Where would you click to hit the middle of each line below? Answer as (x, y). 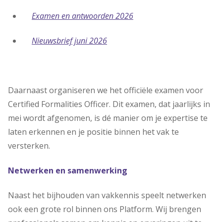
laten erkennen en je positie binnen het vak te (93, 132)
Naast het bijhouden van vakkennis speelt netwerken (107, 195)
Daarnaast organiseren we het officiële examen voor (106, 90)
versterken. (29, 146)
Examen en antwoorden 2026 (83, 16)
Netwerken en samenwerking (68, 170)
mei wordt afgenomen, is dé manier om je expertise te (108, 118)
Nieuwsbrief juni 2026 (69, 41)
